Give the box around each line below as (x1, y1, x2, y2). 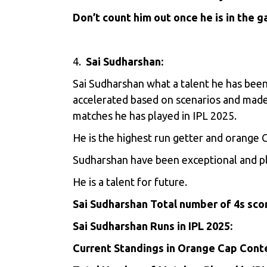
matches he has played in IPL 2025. (73, 110, 237, 122)
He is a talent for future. (73, 176, 187, 188)
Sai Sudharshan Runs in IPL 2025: (73, 220, 232, 232)
